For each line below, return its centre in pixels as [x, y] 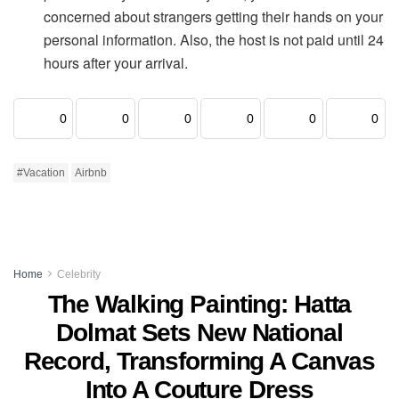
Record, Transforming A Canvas [199, 361]
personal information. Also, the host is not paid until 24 [214, 39]
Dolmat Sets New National [199, 332]
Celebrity [79, 274]
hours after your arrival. [116, 62]
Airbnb [91, 172]
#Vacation [41, 172]
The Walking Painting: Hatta [199, 304]
